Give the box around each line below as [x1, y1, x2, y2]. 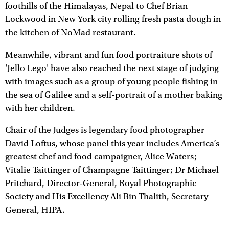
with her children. [5, 103, 75, 113]
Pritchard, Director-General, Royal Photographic [5, 178, 196, 189]
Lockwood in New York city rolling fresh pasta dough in [5, 14, 221, 25]
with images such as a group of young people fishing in [5, 76, 218, 87]
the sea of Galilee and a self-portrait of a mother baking [5, 89, 222, 100]
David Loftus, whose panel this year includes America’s [5, 139, 219, 149]
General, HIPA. [5, 205, 65, 216]
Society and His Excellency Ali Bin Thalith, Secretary [5, 192, 208, 202]
